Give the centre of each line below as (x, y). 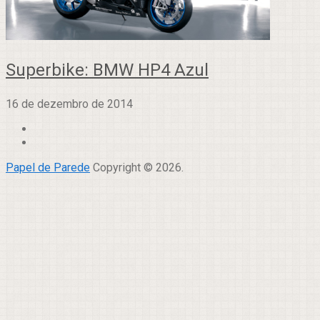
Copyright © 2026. (137, 167)
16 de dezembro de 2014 (69, 104)
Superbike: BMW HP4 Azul (107, 70)
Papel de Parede (48, 167)
